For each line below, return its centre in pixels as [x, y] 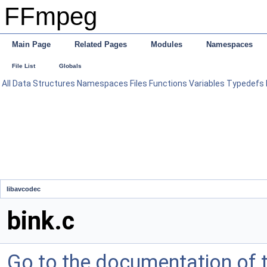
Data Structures [44, 83]
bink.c [41, 221]
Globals [70, 66]
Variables [207, 83]
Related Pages [101, 44]
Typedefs [245, 83]
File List [24, 66]
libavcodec [24, 189]
